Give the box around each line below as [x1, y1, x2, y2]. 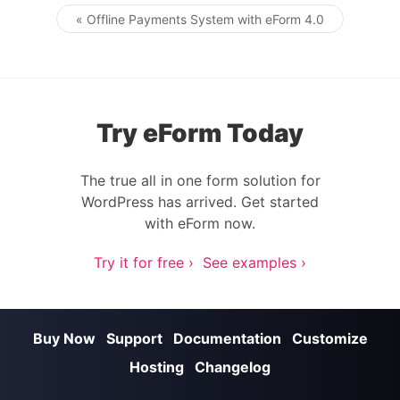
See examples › [203, 254, 306, 271]
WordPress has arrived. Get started [81, 193, 319, 211]
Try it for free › [94, 254, 194, 271]
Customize [291, 329, 368, 347]
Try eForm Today [96, 118, 304, 148]
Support [105, 329, 162, 347]
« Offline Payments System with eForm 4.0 [76, 11, 324, 27]
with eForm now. [145, 214, 255, 232]
